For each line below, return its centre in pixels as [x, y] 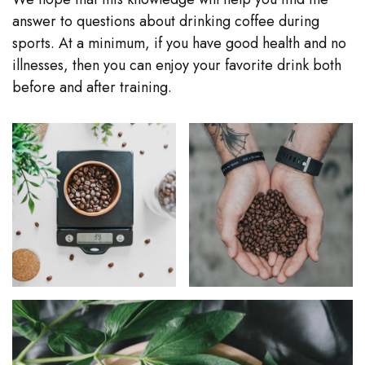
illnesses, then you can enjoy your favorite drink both [177, 65]
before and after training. [92, 87]
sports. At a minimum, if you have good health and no [179, 43]
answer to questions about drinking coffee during [166, 21]
